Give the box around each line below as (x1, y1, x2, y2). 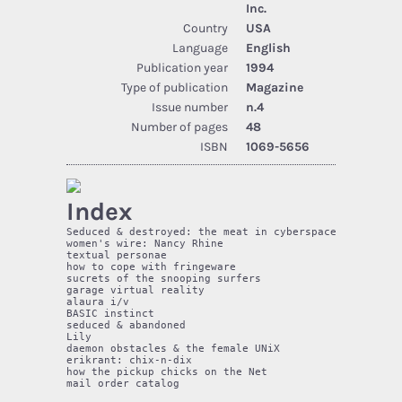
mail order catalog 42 (66, 377, 368, 389)
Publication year (136, 59, 228, 75)
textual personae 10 (66, 249, 374, 261)
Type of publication (121, 79, 228, 95)
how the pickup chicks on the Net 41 (66, 365, 374, 378)
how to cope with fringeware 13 (66, 260, 374, 273)
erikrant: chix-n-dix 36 (66, 354, 374, 366)
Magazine (246, 79, 303, 95)
